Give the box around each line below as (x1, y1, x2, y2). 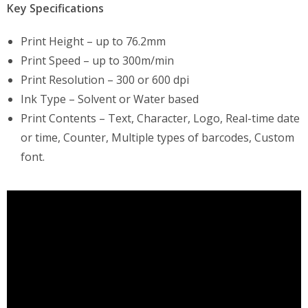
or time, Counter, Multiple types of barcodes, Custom (21, 130, 294, 145)
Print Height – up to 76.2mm (21, 34, 166, 49)
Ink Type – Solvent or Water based (21, 91, 199, 107)
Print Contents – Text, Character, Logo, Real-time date (21, 111, 300, 126)
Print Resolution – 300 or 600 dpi (21, 72, 189, 87)
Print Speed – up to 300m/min (21, 53, 174, 68)
